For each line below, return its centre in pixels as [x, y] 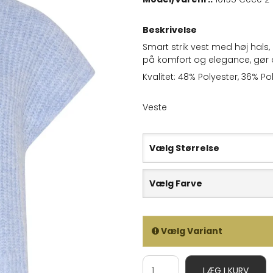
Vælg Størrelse [184, 148]
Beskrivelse [170, 30]
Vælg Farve [176, 184]
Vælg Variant [191, 231]
